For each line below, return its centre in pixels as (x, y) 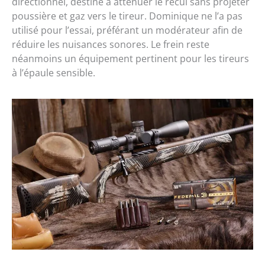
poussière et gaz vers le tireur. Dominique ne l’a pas (127, 16)
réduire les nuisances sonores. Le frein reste (111, 45)
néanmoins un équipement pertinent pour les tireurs (130, 59)
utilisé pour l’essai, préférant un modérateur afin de (127, 30)
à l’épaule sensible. (54, 73)
